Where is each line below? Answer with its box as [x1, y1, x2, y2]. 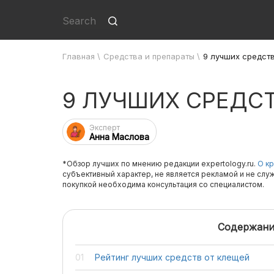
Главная [62, 51, 95, 61]
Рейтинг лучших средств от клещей [95, 252, 250, 262]
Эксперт [89, 123, 120, 132]
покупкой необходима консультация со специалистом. [62, 180, 264, 189]
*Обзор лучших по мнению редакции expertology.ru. [62, 159, 257, 168]
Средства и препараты [103, 51, 194, 61]
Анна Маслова [89, 131, 149, 142]
